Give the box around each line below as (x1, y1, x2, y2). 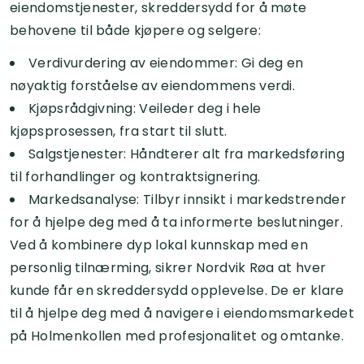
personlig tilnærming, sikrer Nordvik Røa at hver (10, 258, 327, 277)
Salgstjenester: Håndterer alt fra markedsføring (28, 144, 345, 163)
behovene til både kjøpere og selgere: (10, 20, 261, 40)
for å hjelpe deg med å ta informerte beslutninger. (10, 212, 344, 232)
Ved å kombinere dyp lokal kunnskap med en (10, 235, 309, 254)
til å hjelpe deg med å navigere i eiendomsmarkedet (10, 303, 355, 323)
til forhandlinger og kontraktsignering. (10, 167, 261, 186)
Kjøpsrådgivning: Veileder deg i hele (28, 98, 262, 118)
